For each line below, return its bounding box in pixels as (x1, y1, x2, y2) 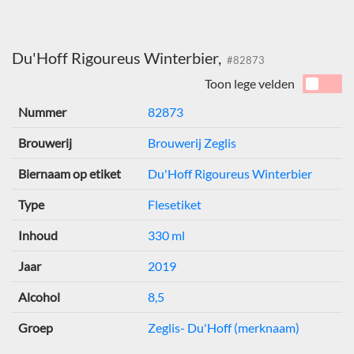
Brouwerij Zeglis (148, 135, 236, 151)
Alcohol (18, 289, 60, 305)
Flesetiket (148, 197, 201, 213)
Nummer (18, 104, 66, 120)
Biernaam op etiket (18, 166, 121, 182)
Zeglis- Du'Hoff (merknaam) (148, 320, 299, 336)
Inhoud (18, 228, 58, 243)
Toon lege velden (205, 76, 295, 92)
